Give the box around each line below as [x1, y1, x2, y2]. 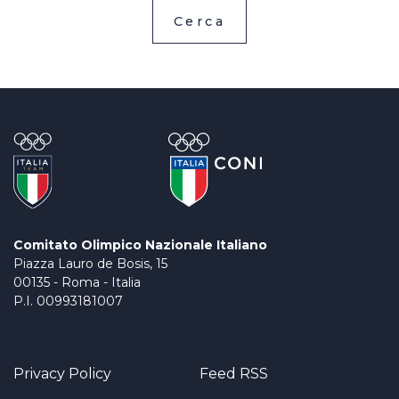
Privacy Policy [13, 365, 111, 382]
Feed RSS [199, 365, 268, 382]
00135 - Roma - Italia [13, 274, 141, 290]
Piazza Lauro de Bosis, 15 [13, 256, 167, 272]
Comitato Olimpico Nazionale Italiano [13, 237, 267, 253]
